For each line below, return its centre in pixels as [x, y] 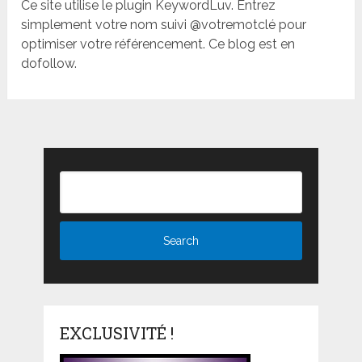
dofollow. [49, 63]
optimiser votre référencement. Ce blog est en [158, 44]
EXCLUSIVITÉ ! [116, 333]
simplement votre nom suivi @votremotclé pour [164, 24]
